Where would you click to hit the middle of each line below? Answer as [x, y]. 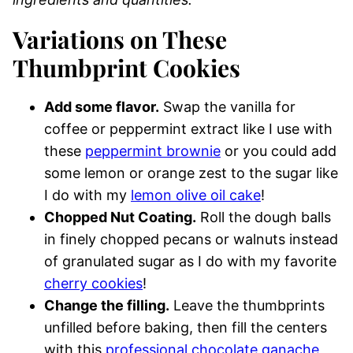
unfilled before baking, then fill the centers [186, 328]
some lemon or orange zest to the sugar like [191, 173]
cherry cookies [93, 284]
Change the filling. [107, 306]
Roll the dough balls [264, 217]
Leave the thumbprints [247, 306]
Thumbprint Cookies [126, 68]
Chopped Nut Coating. [120, 217]
